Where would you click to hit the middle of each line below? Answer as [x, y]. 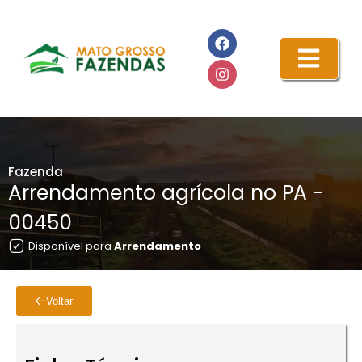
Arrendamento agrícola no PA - [166, 193]
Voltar [59, 301]
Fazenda [36, 172]
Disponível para [71, 246]
